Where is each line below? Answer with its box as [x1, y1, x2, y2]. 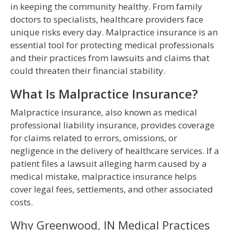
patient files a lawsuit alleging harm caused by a [10, 158, 207, 170]
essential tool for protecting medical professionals [10, 39, 214, 51]
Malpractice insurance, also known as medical [10, 106, 197, 119]
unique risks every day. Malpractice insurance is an [10, 26, 218, 39]
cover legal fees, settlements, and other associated [10, 183, 213, 196]
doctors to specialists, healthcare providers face [10, 13, 203, 26]
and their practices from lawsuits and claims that [10, 52, 209, 64]
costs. [10, 196, 33, 208]
